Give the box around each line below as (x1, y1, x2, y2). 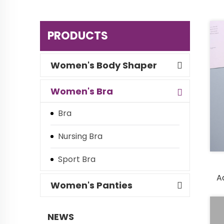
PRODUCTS (47, 28, 108, 43)
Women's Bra (50, 85, 113, 97)
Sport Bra (58, 153, 95, 165)
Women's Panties (50, 179, 132, 191)
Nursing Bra (58, 130, 102, 142)
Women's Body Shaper (50, 59, 157, 71)
